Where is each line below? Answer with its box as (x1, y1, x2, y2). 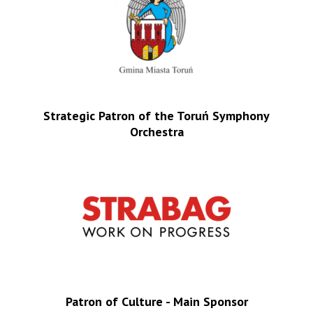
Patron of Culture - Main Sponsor (65, 293, 248, 310)
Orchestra (129, 123, 184, 140)
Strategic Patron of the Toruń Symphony (43, 107, 270, 124)
